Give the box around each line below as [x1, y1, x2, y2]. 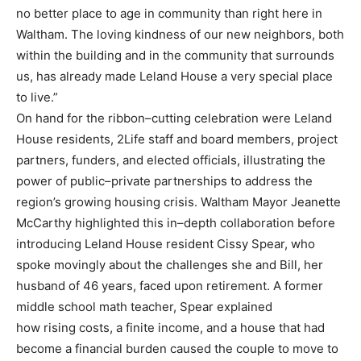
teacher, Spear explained [131, 298, 272, 314]
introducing [16, 235, 85, 251]
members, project [237, 131, 338, 147]
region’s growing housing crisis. [16, 193, 201, 210]
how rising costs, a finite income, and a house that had [16, 319, 325, 335]
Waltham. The [16, 26, 97, 42]
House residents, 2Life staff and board [16, 131, 237, 147]
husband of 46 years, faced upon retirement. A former [16, 277, 323, 293]
